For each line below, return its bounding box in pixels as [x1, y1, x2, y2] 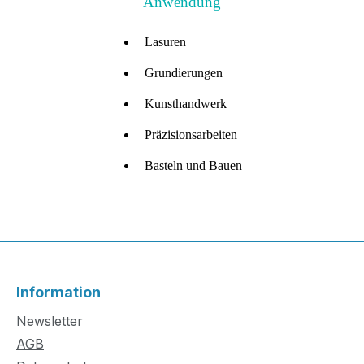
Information [16, 284, 101, 301]
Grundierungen [145, 66, 223, 80]
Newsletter [16, 313, 83, 330]
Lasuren [145, 35, 186, 50]
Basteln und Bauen [145, 158, 242, 173]
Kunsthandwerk [145, 97, 227, 111]
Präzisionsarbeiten [145, 128, 237, 142]
